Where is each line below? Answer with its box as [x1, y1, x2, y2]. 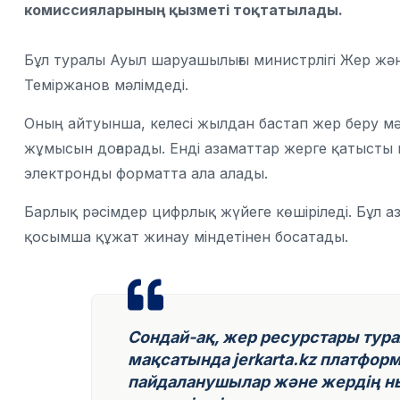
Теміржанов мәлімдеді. [24, 76, 188, 94]
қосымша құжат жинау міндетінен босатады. [24, 228, 348, 246]
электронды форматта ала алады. [24, 164, 268, 182]
